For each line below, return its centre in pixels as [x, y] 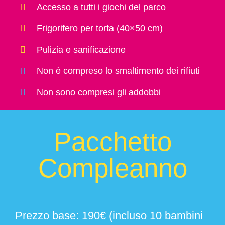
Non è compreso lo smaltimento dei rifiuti [119, 71]
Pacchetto [113, 141]
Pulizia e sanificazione [81, 49]
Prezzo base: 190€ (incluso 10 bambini [109, 215]
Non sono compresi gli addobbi [99, 92]
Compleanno [113, 168]
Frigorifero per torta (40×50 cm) [100, 28]
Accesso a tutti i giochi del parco [101, 7]
